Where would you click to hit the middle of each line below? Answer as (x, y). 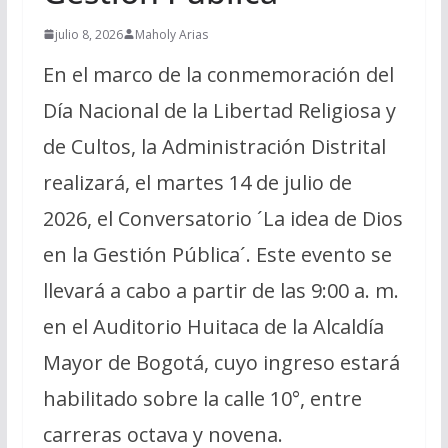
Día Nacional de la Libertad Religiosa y (219, 110)
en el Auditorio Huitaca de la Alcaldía (213, 326)
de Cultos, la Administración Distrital (214, 146)
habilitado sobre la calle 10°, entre (202, 398)
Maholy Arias (171, 34)
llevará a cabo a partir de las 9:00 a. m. (220, 290)
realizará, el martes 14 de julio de (197, 182)
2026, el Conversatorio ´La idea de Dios (222, 218)
